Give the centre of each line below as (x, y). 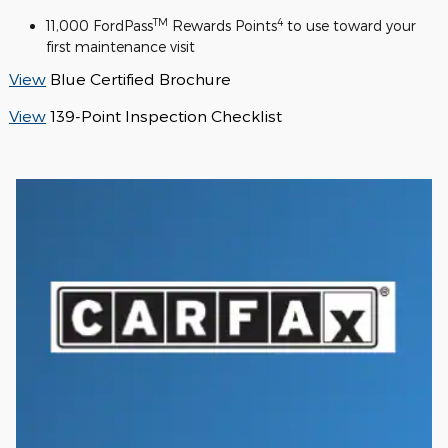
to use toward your (349, 25)
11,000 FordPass (99, 25)
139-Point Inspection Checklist (166, 115)
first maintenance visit (120, 46)
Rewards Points (222, 25)
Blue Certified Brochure (140, 78)
